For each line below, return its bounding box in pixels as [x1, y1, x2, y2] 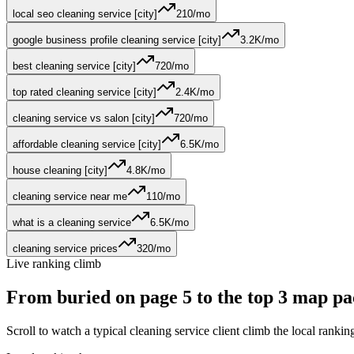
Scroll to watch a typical [6, 324, 130, 338]
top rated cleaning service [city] [13, 86, 156, 99]
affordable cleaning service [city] [13, 138, 161, 151]
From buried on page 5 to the [6, 287, 247, 308]
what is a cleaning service [13, 217, 131, 229]
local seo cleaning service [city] [13, 8, 157, 21]
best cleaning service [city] [13, 60, 136, 73]
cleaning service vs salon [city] [13, 112, 155, 125]
